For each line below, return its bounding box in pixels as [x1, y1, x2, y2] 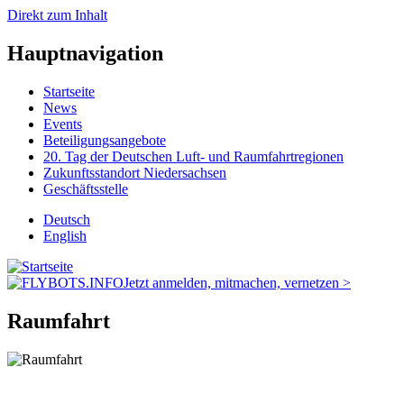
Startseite [43, 83, 95, 99]
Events [43, 115, 82, 132]
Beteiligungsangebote [43, 132, 166, 148]
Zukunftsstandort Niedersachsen [43, 164, 226, 180]
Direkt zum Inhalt [7, 7, 107, 23]
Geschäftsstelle [43, 180, 128, 197]
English [43, 227, 87, 243]
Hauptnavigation [7, 41, 163, 65]
